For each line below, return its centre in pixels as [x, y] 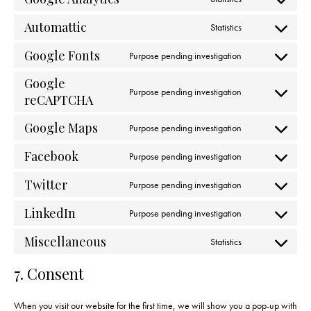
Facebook [51, 157]
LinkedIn [50, 213]
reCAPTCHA [59, 100]
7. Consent [49, 274]
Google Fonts [62, 56]
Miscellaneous [65, 242]
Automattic [56, 27]
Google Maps [61, 128]
